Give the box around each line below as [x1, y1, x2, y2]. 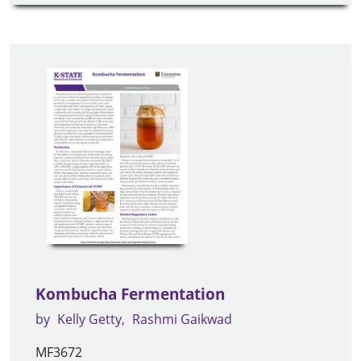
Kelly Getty [57, 310, 122, 329]
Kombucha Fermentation [35, 284, 225, 305]
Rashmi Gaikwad [132, 310, 232, 329]
